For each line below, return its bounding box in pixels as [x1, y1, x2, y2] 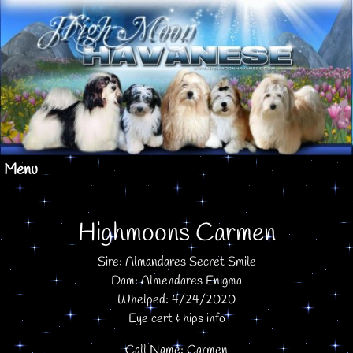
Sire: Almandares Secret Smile [97, 253, 256, 270]
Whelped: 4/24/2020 [117, 291, 236, 308]
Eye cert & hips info [128, 310, 225, 327]
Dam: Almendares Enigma [111, 272, 242, 289]
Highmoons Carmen [77, 216, 276, 251]
